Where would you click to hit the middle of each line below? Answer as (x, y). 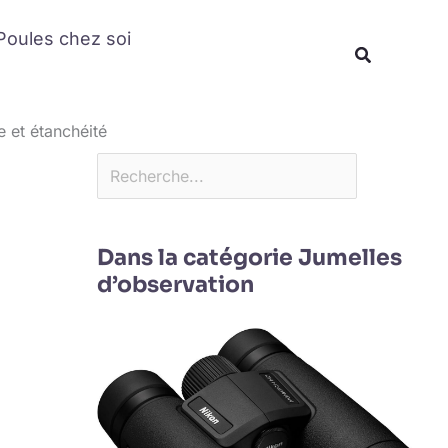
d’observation (175, 284)
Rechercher (138, 15)
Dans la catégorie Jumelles (249, 257)
